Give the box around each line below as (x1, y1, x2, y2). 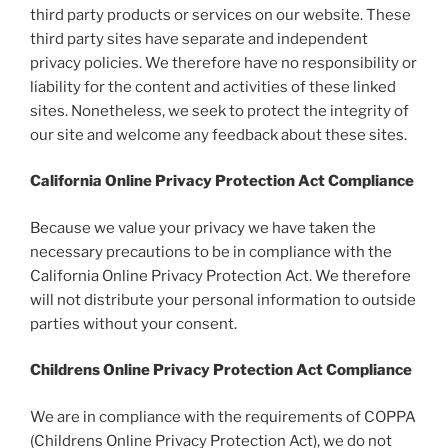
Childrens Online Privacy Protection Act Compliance (30, 361, 412, 380)
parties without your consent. (30, 314, 237, 333)
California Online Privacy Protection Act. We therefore (30, 266, 411, 285)
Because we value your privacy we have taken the (30, 218, 376, 237)
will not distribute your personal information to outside (30, 290, 416, 309)
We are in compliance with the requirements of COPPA (30, 407, 416, 426)
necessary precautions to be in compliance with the (30, 242, 392, 261)
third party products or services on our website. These (30, 5, 411, 24)
